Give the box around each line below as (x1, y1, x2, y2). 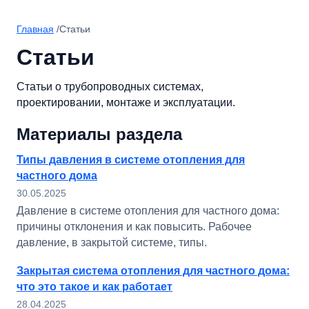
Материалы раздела (17, 125, 182, 143)
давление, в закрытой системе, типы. (17, 237, 207, 248)
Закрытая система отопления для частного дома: (17, 265, 290, 277)
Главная (17, 23, 54, 34)
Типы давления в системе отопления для (17, 154, 245, 166)
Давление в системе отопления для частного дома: (17, 205, 279, 217)
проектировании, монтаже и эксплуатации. (17, 97, 235, 108)
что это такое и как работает (17, 281, 172, 292)
